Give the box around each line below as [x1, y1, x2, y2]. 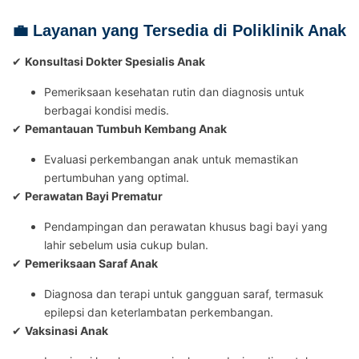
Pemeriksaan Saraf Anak [25, 256, 158, 270]
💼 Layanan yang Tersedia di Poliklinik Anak [12, 22, 346, 39]
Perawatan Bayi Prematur [25, 189, 163, 203]
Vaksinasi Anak [25, 324, 108, 337]
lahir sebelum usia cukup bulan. [44, 238, 208, 252]
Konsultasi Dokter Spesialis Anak [25, 54, 205, 68]
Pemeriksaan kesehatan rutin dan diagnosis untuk [44, 85, 305, 99]
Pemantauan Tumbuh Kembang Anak [25, 122, 227, 135]
